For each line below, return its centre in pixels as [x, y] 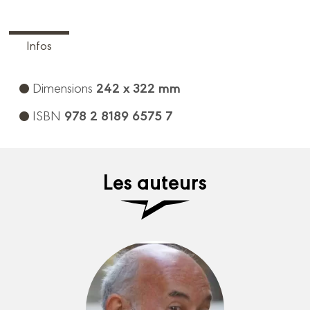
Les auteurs [155, 181]
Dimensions [63, 87]
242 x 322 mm [139, 87]
